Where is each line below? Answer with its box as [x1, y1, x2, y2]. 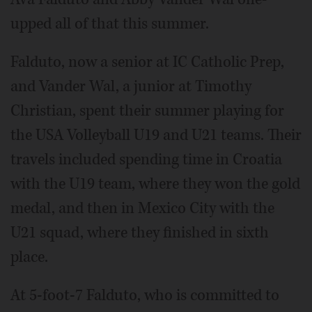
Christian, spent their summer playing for [10, 100, 284, 121]
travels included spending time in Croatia [10, 148, 282, 170]
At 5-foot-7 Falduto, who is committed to [10, 284, 279, 306]
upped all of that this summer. [10, 13, 209, 34]
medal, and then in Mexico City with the [10, 197, 274, 219]
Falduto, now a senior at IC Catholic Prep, [10, 51, 284, 72]
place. [10, 246, 48, 267]
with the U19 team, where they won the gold [10, 173, 300, 194]
